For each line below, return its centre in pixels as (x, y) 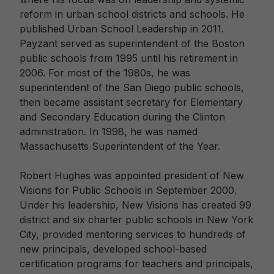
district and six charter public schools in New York (136, 220)
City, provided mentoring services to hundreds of (133, 234)
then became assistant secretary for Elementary (131, 102)
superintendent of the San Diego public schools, (132, 87)
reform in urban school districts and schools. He (132, 14)
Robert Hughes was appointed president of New (132, 176)
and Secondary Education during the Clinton (122, 117)
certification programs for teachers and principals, (136, 264)
